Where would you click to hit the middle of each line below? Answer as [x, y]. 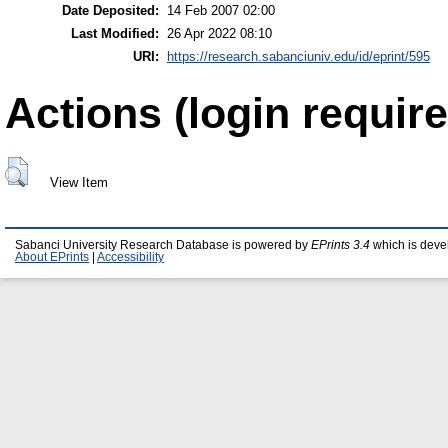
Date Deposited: [110, 11]
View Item [78, 182]
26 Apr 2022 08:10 [219, 34]
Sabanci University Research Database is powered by [163, 245]
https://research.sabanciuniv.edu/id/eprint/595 [298, 57]
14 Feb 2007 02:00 [221, 11]
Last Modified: [115, 34]
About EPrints [52, 257]
